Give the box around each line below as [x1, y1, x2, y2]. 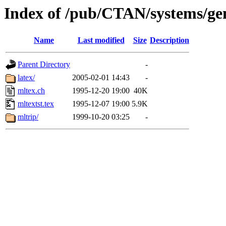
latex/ [18, 73, 35, 82]
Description [150, 36, 189, 45]
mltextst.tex [18, 99, 54, 108]
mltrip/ [18, 112, 38, 122]
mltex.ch [18, 86, 45, 95]
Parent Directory [18, 60, 70, 69]
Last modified [77, 36, 125, 45]
